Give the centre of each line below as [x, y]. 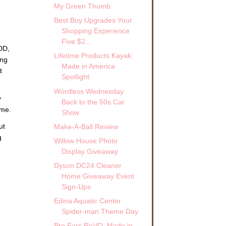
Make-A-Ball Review [86, 126]
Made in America [88, 66]
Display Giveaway [90, 151]
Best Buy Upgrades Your [93, 20]
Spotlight [75, 77]
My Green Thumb [82, 6]
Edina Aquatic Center [87, 201]
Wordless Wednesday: [90, 91]
